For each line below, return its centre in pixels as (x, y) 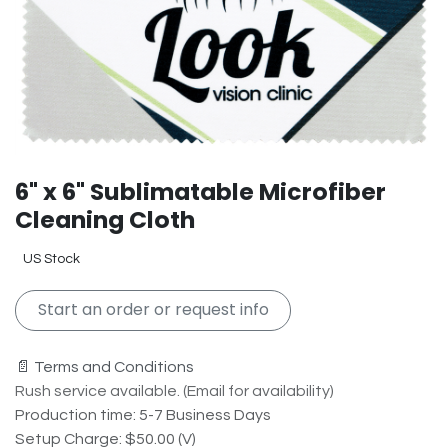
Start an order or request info (153, 310)
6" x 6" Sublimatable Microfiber (200, 192)
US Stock (51, 259)
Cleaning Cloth (105, 220)
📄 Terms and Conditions (104, 366)
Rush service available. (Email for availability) (174, 390)
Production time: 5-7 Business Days (143, 414)
